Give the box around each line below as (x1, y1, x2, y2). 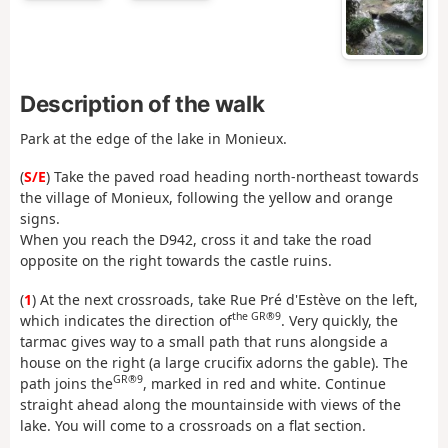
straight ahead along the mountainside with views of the (20, 394, 401, 414)
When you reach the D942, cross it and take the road (20, 230, 372, 250)
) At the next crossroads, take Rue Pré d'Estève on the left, (32, 289, 418, 309)
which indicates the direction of (20, 310, 232, 330)
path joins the (20, 373, 113, 393)
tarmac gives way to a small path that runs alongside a (20, 331, 388, 351)
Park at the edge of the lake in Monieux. (20, 128, 287, 148)
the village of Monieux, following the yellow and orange (20, 188, 393, 208)
